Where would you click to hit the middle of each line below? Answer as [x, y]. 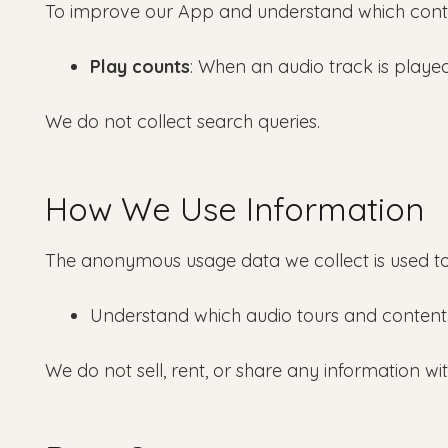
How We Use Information [234, 208]
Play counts [140, 66]
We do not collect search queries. [182, 121]
